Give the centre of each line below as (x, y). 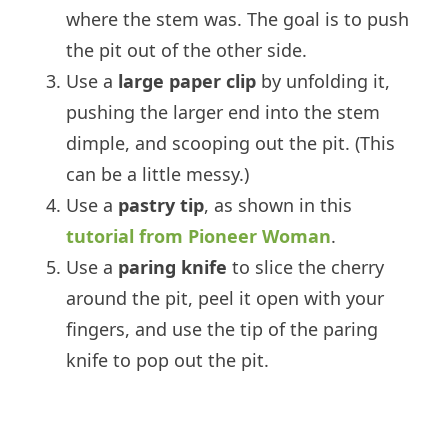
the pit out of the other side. (189, 50)
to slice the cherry (306, 267)
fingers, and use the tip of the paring (222, 329)
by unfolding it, (323, 81)
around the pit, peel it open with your (225, 298)
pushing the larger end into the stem (223, 112)
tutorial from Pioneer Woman (199, 236)
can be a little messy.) (158, 174)
